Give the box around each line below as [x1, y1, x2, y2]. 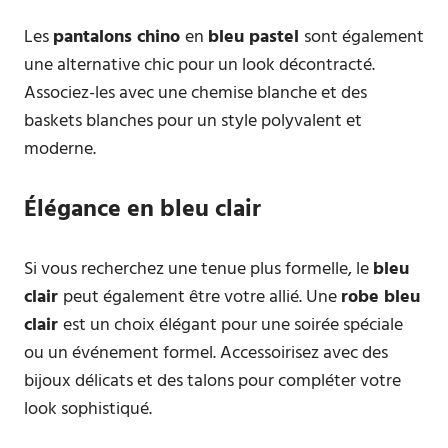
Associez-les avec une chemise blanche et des [24, 79, 367, 108]
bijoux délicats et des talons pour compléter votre [24, 367, 401, 396]
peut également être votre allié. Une [63, 283, 341, 312]
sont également [304, 23, 424, 52]
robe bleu [341, 283, 420, 312]
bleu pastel [208, 23, 304, 52]
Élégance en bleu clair [24, 191, 261, 229]
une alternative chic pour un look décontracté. [24, 51, 375, 80]
